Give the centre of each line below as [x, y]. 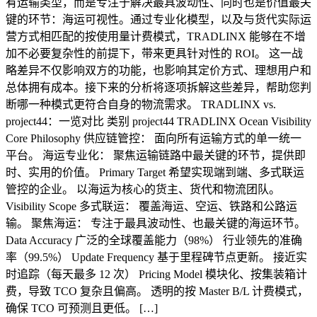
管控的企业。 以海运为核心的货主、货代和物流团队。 [143, 190]
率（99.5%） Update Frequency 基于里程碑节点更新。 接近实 [156, 258]
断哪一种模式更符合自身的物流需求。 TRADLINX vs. [141, 105]
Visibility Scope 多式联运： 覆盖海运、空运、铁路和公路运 [151, 207]
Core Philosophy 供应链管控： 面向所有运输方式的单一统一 [154, 139]
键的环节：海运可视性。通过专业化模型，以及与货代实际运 [158, 20]
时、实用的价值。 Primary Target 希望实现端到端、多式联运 [155, 173]
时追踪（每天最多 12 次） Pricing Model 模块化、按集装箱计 [156, 275]
